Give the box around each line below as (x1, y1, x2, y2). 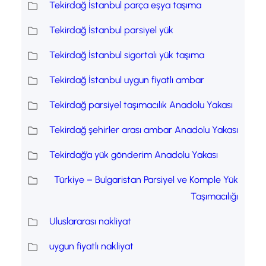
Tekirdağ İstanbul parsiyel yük (49, 24, 173, 36)
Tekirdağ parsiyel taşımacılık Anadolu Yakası (49, 99, 233, 111)
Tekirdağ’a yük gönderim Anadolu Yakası (49, 149, 218, 161)
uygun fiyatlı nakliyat (49, 240, 134, 252)
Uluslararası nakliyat (49, 216, 131, 227)
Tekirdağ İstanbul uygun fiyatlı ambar (49, 74, 204, 86)
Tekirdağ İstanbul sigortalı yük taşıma (49, 49, 204, 61)
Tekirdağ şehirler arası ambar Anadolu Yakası (49, 124, 238, 136)
